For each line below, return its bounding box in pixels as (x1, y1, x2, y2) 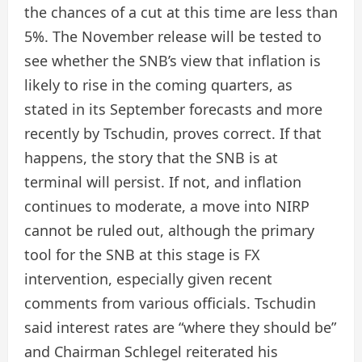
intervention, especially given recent (24, 269, 272, 288)
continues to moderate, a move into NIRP (24, 196, 309, 216)
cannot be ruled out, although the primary (24, 221, 314, 240)
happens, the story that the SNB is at (24, 148, 278, 167)
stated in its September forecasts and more (24, 99, 322, 119)
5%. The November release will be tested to (24, 27, 322, 46)
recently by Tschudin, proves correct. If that (24, 124, 322, 143)
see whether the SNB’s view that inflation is (24, 51, 321, 70)
